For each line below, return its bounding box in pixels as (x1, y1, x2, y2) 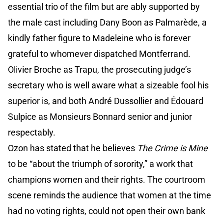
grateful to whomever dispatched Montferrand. (8, 49, 191, 59)
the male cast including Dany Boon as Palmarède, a (8, 17, 207, 28)
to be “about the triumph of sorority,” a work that (8, 159, 193, 169)
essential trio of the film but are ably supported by (8, 1, 200, 12)
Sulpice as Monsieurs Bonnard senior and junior (8, 111, 192, 122)
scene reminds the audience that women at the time (8, 190, 211, 201)
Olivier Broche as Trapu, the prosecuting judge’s (8, 64, 191, 75)
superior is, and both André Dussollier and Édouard (8, 96, 203, 107)
